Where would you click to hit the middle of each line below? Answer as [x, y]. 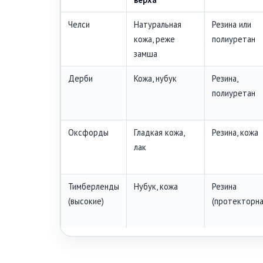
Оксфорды [88, 132]
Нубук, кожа [156, 186]
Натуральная [158, 24]
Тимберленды [94, 186]
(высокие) [86, 201]
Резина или [232, 24]
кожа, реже [154, 39]
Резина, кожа [235, 132]
